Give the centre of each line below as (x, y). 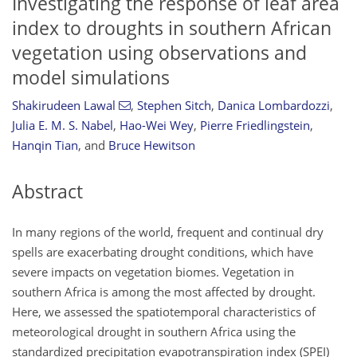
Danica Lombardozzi (273, 106)
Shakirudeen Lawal (64, 106)
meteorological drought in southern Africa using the (154, 331)
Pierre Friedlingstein (255, 126)
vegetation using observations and (159, 53)
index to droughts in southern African (172, 28)
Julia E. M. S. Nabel (63, 126)
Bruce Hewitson (152, 145)
